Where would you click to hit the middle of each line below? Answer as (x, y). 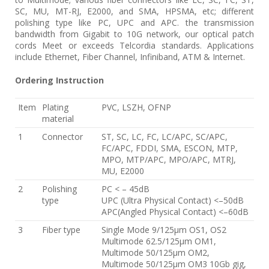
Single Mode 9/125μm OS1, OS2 (164, 230)
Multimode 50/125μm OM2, (156, 252)
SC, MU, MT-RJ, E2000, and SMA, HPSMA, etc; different (134, 11)
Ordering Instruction (59, 80)
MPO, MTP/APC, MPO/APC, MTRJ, (169, 159)
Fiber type (61, 230)
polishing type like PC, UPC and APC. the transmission (134, 23)
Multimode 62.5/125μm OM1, (159, 241)
